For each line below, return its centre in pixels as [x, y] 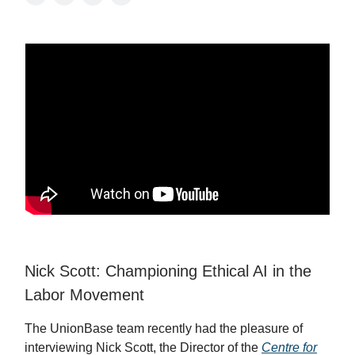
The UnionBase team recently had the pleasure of [164, 328]
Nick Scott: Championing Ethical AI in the [168, 271]
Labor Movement [84, 295]
